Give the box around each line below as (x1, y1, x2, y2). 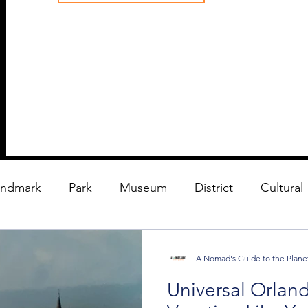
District (195, 180, 233, 195)
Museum (120, 180, 167, 195)
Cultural (261, 180, 303, 195)
